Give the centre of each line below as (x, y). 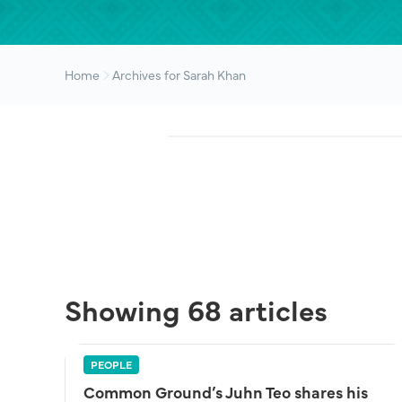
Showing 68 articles (196, 309)
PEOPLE (111, 364)
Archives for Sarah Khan (179, 74)
